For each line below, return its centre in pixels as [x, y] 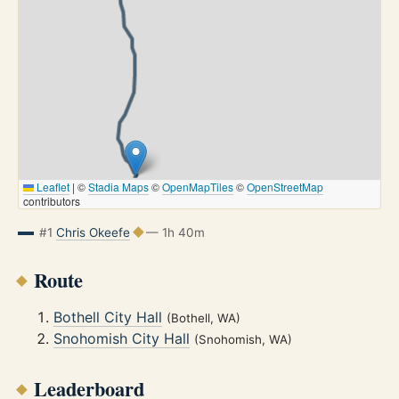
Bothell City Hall [108, 318]
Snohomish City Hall [122, 339]
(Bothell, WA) [204, 318]
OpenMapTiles [198, 186]
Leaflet [52, 186]
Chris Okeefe [93, 232]
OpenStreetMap [285, 186]
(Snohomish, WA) [243, 340]
